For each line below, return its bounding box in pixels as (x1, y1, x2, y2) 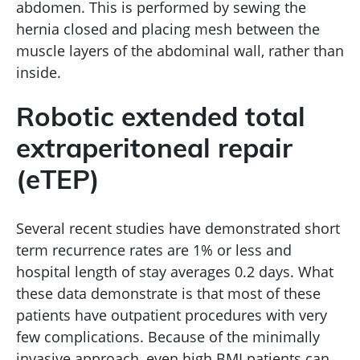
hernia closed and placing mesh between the (16, 18, 320, 39)
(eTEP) (16, 168, 100, 195)
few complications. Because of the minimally (16, 326, 320, 346)
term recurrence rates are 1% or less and (16, 239, 292, 260)
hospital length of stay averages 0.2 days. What (16, 261, 333, 281)
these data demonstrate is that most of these (16, 283, 321, 303)
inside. (16, 62, 61, 82)
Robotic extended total (16, 105, 305, 133)
